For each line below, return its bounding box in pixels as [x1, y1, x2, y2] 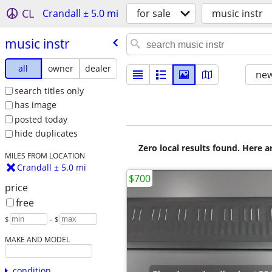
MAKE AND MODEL [4, 234, 70, 245]
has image [14, 99, 56, 111]
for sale [137, 7, 171, 20]
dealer [85, 62, 112, 74]
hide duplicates [14, 127, 78, 140]
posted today [14, 113, 67, 125]
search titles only [14, 84, 84, 97]
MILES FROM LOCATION [4, 151, 85, 161]
